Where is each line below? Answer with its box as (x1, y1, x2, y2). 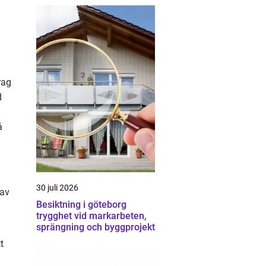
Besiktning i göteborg (36, 199, 126, 210)
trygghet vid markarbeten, (36, 210, 147, 221)
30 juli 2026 (36, 183, 78, 192)
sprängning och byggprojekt (36, 221, 155, 233)
